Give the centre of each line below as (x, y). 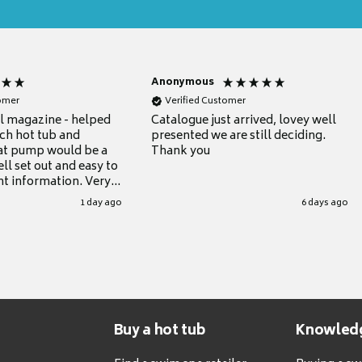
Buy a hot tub (159, 332)
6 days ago (324, 203)
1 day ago (101, 203)
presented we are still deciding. (239, 136)
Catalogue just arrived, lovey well (244, 120)
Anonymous (183, 82)
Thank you (181, 151)
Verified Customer (206, 102)
